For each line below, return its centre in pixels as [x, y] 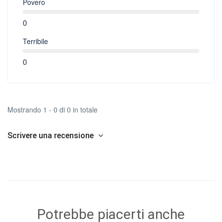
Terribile [35, 41]
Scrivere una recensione [52, 135]
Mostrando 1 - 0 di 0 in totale [53, 109]
